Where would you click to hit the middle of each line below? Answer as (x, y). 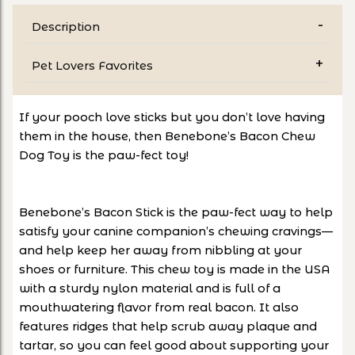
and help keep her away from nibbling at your (160, 251)
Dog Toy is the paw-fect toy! (104, 156)
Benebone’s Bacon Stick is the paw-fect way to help (176, 213)
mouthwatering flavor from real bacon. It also (159, 308)
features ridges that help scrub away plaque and (168, 327)
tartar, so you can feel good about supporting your (174, 346)
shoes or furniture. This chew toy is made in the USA (175, 270)
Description (66, 27)
